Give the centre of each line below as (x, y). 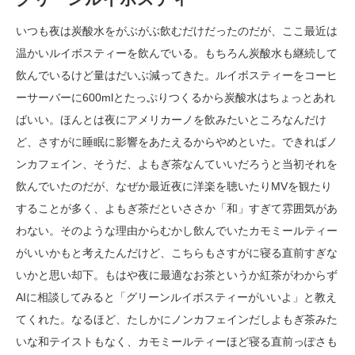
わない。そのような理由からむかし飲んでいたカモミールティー (177, 231)
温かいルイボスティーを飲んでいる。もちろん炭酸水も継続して (177, 53)
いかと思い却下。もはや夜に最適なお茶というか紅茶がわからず (177, 275)
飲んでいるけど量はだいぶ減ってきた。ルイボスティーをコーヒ (177, 75)
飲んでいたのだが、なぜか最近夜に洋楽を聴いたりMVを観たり (174, 186)
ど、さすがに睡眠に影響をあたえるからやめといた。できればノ (177, 142)
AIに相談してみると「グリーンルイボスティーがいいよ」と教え (176, 297)
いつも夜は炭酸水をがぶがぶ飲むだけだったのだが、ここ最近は (177, 31)
